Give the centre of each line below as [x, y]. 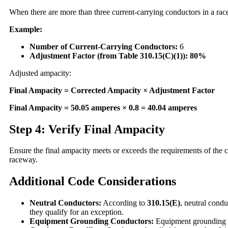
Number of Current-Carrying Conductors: [104, 46]
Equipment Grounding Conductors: [92, 221]
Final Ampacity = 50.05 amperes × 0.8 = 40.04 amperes [103, 107]
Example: [26, 29]
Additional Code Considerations [93, 181]
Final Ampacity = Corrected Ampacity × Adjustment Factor [112, 90]
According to [124, 203]
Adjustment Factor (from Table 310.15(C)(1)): [109, 55]
